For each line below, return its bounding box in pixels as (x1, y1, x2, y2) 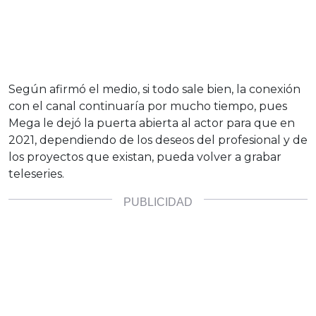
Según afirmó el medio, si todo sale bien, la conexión (8, 82, 300, 96)
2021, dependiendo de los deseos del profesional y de (8, 133, 308, 147)
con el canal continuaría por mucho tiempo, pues (8, 99, 287, 113)
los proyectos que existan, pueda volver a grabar (8, 150, 281, 164)
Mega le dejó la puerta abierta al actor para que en (8, 116, 295, 130)
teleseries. (8, 166, 64, 181)
